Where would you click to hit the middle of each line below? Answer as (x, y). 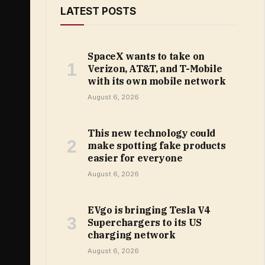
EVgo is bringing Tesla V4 (149, 210)
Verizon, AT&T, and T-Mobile (155, 69)
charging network (132, 235)
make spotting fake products (157, 146)
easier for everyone (135, 158)
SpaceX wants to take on (146, 56)
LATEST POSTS (98, 11)
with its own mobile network (157, 81)
